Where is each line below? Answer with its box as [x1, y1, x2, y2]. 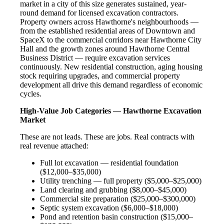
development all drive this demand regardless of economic [20, 80, 202, 89]
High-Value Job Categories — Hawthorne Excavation [20, 106, 201, 115]
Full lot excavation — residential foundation [40, 158, 178, 167]
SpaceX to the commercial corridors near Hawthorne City [20, 35, 201, 44]
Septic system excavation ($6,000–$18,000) [40, 203, 178, 212]
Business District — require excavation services [20, 53, 170, 62]
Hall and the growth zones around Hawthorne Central [20, 44, 189, 53]
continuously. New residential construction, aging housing [20, 62, 202, 71]
